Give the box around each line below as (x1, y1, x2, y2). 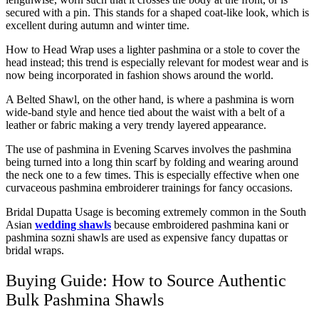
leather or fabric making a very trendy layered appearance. (6, 118, 266, 131)
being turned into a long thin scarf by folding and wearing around (6, 155, 298, 168)
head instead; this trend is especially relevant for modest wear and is (6, 56, 308, 68)
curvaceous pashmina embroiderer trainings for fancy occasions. (6, 181, 293, 194)
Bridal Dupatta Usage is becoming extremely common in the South (6, 205, 306, 218)
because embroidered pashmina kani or (111, 218, 288, 231)
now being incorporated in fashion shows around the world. (6, 68, 273, 81)
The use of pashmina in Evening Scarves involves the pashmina (6, 142, 291, 155)
